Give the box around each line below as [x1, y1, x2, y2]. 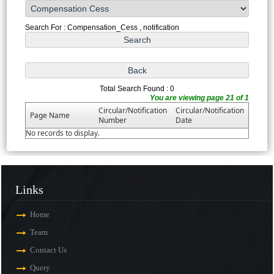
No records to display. [25, 127, 100, 138]
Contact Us [30, 245, 67, 255]
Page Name [29, 109, 70, 120]
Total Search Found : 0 [100, 84, 174, 93]
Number [98, 114, 127, 125]
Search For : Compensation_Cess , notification [24, 23, 179, 32]
